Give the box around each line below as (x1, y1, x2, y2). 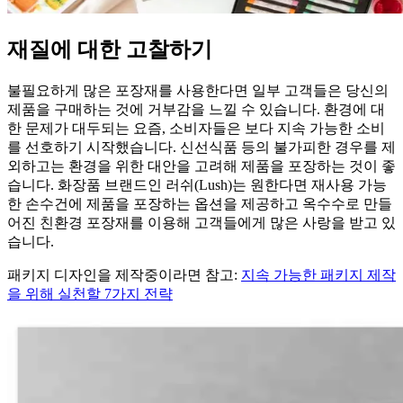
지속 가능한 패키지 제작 (241, 266, 396, 282)
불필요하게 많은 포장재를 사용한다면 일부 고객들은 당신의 (7, 82, 389, 98)
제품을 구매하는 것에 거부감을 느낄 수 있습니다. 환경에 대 (7, 101, 385, 117)
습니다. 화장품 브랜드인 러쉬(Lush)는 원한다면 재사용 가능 (7, 176, 387, 193)
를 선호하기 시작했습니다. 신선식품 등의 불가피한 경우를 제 (7, 139, 396, 155)
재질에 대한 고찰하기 (7, 37, 212, 61)
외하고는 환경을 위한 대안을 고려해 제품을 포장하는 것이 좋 (7, 157, 396, 174)
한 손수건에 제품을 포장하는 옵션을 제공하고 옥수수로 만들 (7, 195, 392, 211)
